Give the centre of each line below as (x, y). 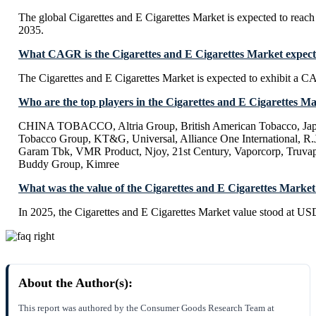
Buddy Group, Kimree (69, 164)
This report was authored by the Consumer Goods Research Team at (146, 308)
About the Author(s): (75, 283)
